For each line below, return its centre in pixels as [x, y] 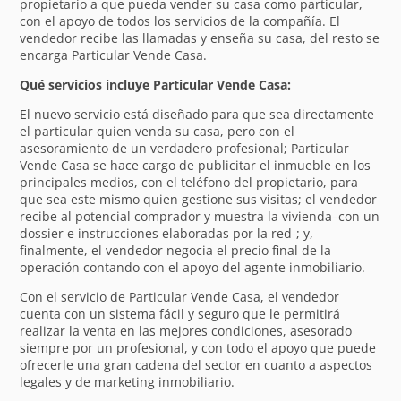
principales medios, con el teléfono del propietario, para [189, 182]
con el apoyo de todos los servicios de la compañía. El [180, 21]
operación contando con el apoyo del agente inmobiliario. [193, 267]
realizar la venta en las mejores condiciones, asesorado [186, 330]
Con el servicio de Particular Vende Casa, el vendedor [180, 296]
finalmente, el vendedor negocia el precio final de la [176, 250]
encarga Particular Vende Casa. [114, 55]
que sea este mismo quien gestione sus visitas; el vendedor [199, 199]
